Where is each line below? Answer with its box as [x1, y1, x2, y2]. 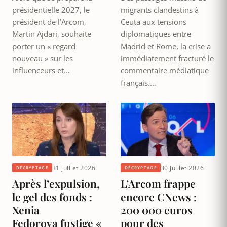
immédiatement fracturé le [121, 53, 214, 64]
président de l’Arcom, [12, 17, 86, 27]
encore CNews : [121, 189, 197, 204]
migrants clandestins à [121, 5, 199, 15]
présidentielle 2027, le [12, 5, 90, 15]
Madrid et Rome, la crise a [121, 41, 211, 52]
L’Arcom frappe [121, 176, 196, 191]
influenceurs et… [12, 65, 70, 76]
